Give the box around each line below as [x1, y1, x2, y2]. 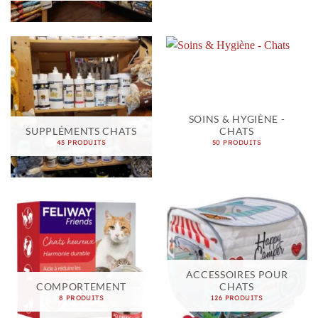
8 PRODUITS [58, 292, 104, 302]
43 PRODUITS [56, 137, 106, 146]
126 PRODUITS [210, 292, 263, 302]
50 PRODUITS [212, 137, 262, 146]
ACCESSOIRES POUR [185, 268, 288, 280]
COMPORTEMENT [35, 280, 127, 292]
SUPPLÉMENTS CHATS [26, 125, 137, 137]
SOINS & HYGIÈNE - [188, 113, 285, 125]
